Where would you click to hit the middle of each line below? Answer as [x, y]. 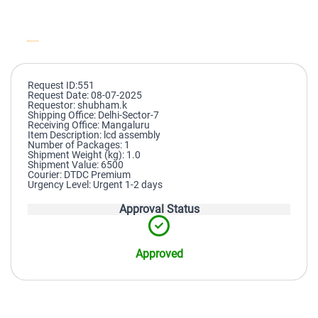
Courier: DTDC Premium [79, 175]
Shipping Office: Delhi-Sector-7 [93, 115]
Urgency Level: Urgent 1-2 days [95, 185]
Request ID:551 [61, 85]
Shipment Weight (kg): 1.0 [84, 155]
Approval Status [159, 209]
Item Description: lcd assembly [94, 135]
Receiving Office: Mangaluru [89, 125]
